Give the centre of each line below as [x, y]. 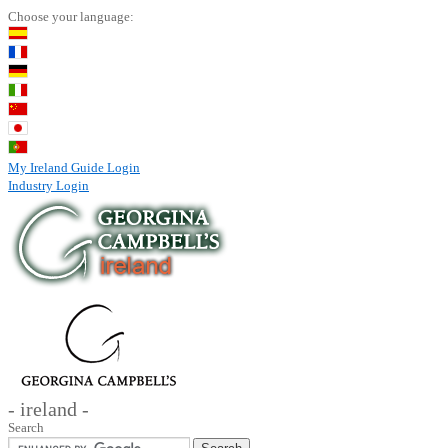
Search [26, 427]
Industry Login [48, 185]
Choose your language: [71, 16]
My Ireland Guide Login [74, 167]
